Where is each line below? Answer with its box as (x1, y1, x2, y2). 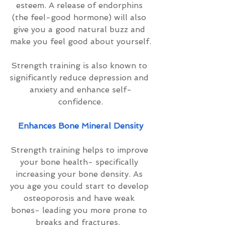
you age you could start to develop (10, 181, 151, 191)
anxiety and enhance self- (29, 85, 132, 94)
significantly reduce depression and (10, 73, 151, 82)
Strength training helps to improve (10, 145, 151, 155)
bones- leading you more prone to (11, 205, 150, 215)
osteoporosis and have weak (24, 193, 137, 203)
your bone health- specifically (20, 157, 141, 167)
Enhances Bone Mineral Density (18, 121, 143, 131)
